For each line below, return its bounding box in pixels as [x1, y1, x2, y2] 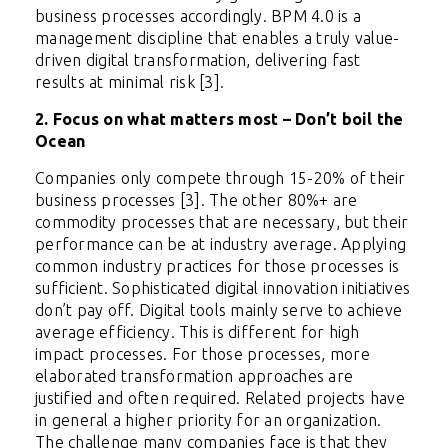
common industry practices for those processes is [35, 257, 399, 276]
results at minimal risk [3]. [35, 73, 224, 92]
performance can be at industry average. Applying [35, 235, 406, 254]
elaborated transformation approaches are [35, 367, 353, 386]
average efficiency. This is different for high [35, 323, 360, 342]
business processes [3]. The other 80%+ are [35, 191, 358, 210]
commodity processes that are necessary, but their [35, 213, 409, 232]
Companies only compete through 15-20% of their [35, 169, 406, 188]
